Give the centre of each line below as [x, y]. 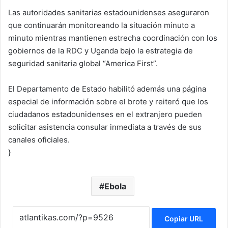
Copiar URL [183, 218]
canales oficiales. [39, 140]
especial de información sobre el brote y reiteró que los [108, 102]
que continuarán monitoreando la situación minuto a [102, 25]
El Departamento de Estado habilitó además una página [107, 89]
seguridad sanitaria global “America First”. [83, 64]
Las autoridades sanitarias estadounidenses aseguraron [109, 13]
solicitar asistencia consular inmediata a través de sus [105, 127]
